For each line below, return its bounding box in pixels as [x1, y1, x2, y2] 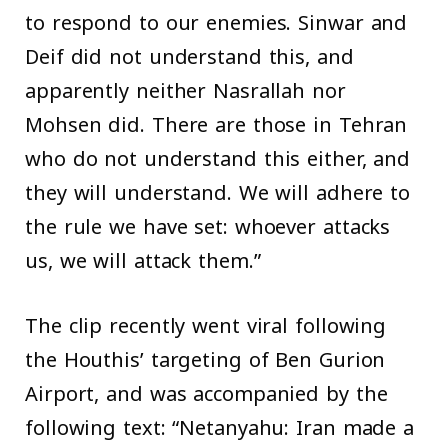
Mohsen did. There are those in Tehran [25, 106, 408, 145]
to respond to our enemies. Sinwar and [25, 4, 408, 43]
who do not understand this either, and [25, 140, 411, 179]
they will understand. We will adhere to [25, 174, 411, 213]
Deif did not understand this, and [25, 38, 354, 77]
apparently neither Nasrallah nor [25, 72, 346, 111]
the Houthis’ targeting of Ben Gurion [25, 341, 386, 380]
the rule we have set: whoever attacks [25, 208, 391, 247]
